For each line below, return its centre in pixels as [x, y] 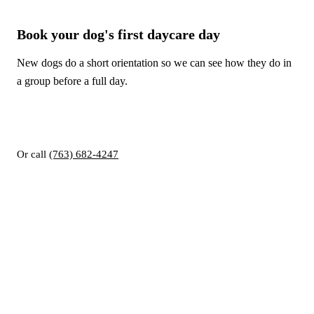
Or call [33, 154]
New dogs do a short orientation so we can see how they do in [154, 62]
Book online [64, 117]
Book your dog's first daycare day [118, 34]
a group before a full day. [72, 81]
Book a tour [158, 117]
